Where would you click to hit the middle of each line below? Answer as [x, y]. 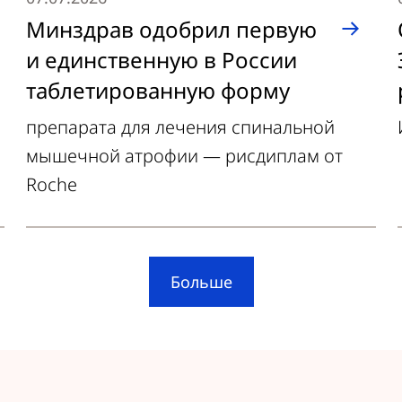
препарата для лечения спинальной [181, 127]
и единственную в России [162, 60]
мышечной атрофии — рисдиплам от [185, 156]
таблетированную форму [158, 90]
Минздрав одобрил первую [172, 29]
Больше [201, 281]
